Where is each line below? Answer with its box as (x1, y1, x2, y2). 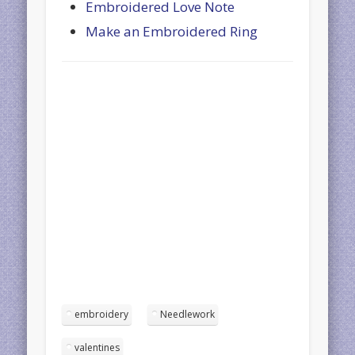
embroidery (74, 307, 129, 321)
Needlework (160, 307, 216, 321)
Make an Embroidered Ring (86, 21, 258, 40)
